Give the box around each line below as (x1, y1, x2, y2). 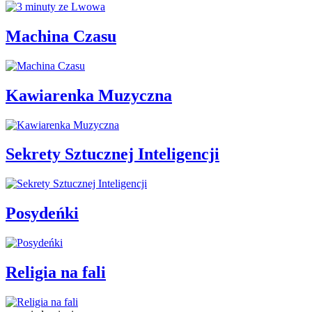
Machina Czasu (6, 26, 116, 45)
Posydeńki (6, 204, 79, 223)
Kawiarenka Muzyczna (6, 86, 172, 104)
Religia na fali (6, 263, 106, 282)
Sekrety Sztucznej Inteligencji (6, 145, 219, 164)
